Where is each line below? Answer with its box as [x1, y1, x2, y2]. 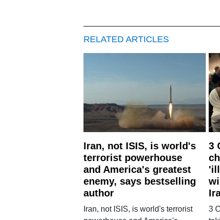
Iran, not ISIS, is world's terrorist [83, 204, 192, 213]
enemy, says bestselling [83, 175, 196, 187]
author [83, 187, 114, 198]
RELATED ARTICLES [83, 34, 169, 44]
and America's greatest [83, 164, 191, 175]
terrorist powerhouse [83, 152, 182, 163]
